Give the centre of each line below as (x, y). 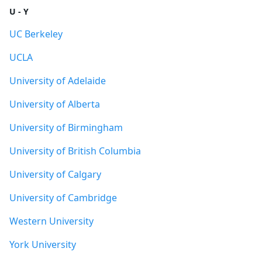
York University (43, 244)
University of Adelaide (58, 81)
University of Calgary (55, 174)
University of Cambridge (63, 198)
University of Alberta (55, 104)
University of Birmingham (66, 127)
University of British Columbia (75, 151)
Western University (51, 221)
